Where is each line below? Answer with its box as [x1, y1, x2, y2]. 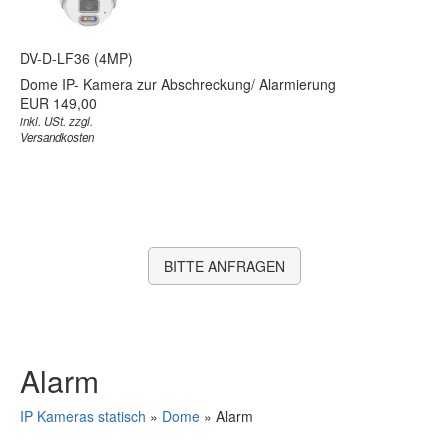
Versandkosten [20, 128, 94, 145]
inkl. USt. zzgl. [20, 112, 93, 129]
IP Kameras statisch [20, 405, 150, 426]
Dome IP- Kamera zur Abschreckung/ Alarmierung [20, 73, 336, 94]
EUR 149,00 [20, 92, 97, 113]
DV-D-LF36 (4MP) [20, 47, 133, 68]
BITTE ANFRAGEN [163, 255, 285, 276]
